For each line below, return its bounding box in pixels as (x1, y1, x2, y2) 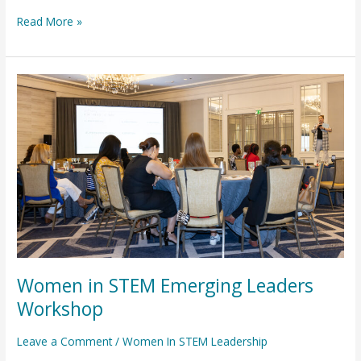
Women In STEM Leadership (122, 334, 268, 350)
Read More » (17, 13, 83, 29)
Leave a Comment (17, 334, 113, 350)
